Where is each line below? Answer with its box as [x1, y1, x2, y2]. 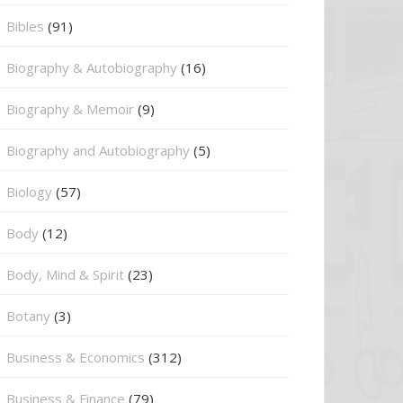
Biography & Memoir [6, 100, 134, 118]
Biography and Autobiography [6, 141, 190, 159]
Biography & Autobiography [6, 58, 177, 76]
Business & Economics [6, 348, 145, 366]
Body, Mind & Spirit [6, 265, 124, 283]
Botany [6, 307, 50, 325]
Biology [6, 183, 52, 201]
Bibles [6, 17, 44, 35]
